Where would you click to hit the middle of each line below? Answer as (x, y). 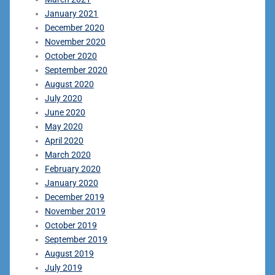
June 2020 (65, 112)
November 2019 (75, 211)
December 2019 (75, 197)
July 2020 (64, 98)
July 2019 (64, 267)
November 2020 (75, 41)
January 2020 (72, 183)
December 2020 (75, 27)
